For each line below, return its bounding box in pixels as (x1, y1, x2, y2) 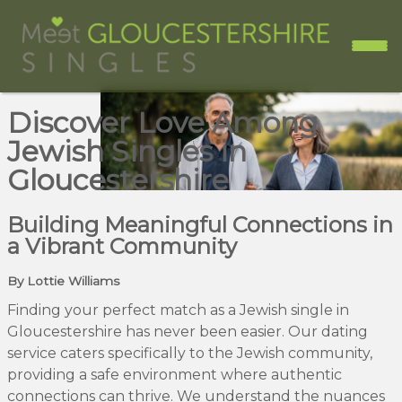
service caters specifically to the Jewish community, (7, 344, 372, 362)
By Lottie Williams (7, 273, 119, 288)
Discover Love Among (7, 105, 318, 141)
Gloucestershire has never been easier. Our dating (7, 322, 368, 340)
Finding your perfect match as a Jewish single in (7, 301, 349, 319)
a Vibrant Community (7, 232, 237, 259)
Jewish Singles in (7, 134, 247, 170)
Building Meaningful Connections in (7, 211, 393, 238)
